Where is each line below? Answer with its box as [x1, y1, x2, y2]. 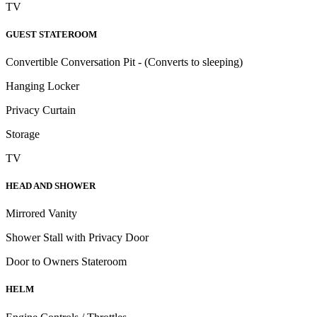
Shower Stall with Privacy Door [6, 231, 151, 244]
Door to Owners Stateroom [6, 255, 129, 268]
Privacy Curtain [6, 103, 79, 116]
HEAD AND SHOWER [6, 180, 98, 192]
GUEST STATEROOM [6, 28, 97, 40]
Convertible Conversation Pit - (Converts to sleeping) [6, 55, 246, 68]
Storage [6, 127, 42, 140]
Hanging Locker [6, 79, 82, 92]
